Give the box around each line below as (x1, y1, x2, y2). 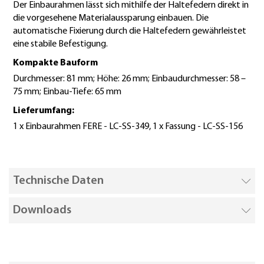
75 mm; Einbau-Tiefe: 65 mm (13, 87, 121, 97)
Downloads (13, 204, 71, 216)
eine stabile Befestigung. (13, 39, 108, 49)
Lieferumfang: (13, 105, 74, 115)
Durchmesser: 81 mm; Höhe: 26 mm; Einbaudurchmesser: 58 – (13, 74, 246, 84)
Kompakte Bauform (13, 58, 98, 68)
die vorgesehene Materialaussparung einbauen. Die (13, 13, 209, 23)
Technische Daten (13, 175, 104, 187)
